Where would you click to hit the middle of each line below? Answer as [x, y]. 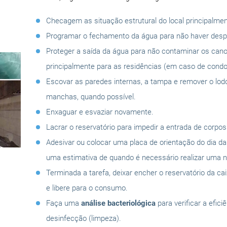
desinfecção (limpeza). [84, 218]
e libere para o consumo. [87, 188]
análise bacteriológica [118, 203]
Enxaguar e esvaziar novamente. [100, 112]
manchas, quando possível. [91, 97]
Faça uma [64, 203]
